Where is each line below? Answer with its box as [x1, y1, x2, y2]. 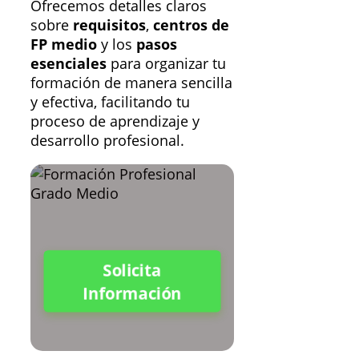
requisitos [73, 14, 146, 34]
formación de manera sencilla [30, 72, 232, 92]
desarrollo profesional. [30, 130, 184, 150]
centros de [153, 14, 229, 34]
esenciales [30, 53, 107, 73]
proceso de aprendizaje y [30, 111, 200, 131]
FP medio [30, 34, 97, 54]
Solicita [102, 257, 163, 282]
